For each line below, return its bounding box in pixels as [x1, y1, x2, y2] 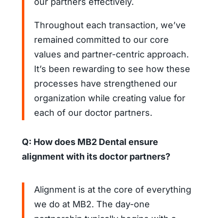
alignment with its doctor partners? [21, 151, 170, 162]
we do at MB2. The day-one [34, 199, 150, 209]
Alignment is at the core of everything [34, 184, 191, 195]
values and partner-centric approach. [34, 49, 189, 59]
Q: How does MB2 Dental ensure [21, 136, 158, 147]
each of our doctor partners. [34, 107, 152, 118]
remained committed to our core [34, 34, 169, 45]
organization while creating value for [34, 92, 185, 103]
